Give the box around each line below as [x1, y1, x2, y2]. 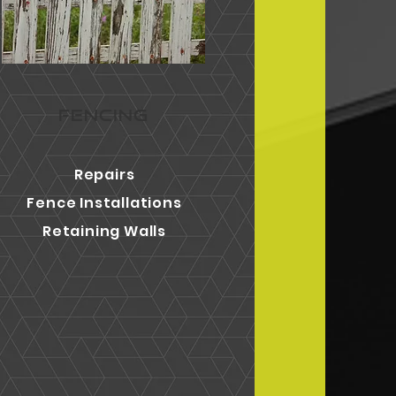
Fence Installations [27, 193, 182, 213]
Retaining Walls [42, 221, 167, 241]
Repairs [73, 164, 135, 185]
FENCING [58, 105, 148, 125]
